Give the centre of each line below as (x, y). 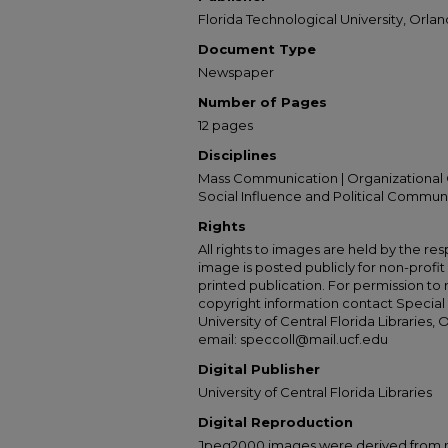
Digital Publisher (259, 369)
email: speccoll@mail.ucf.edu (293, 339)
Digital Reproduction (275, 422)
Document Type (257, 49)
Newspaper (236, 72)
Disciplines (237, 155)
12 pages (225, 125)
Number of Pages (262, 102)
